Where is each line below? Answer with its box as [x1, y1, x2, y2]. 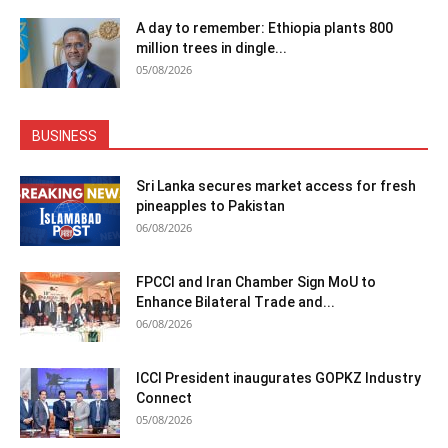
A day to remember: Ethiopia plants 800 [136, 20, 393, 37]
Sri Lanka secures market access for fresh [136, 178, 416, 195]
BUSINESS [32, 128, 97, 145]
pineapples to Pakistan [136, 198, 285, 215]
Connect [136, 390, 192, 407]
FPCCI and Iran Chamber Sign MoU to [136, 274, 376, 291]
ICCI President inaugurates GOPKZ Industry [136, 370, 421, 387]
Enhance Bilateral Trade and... [136, 294, 335, 311]
